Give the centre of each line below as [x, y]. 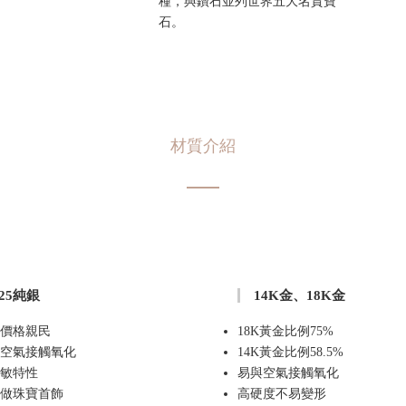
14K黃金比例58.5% [290, 352]
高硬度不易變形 [282, 393]
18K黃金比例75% [285, 331]
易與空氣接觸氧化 [288, 372]
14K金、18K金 [300, 295]
